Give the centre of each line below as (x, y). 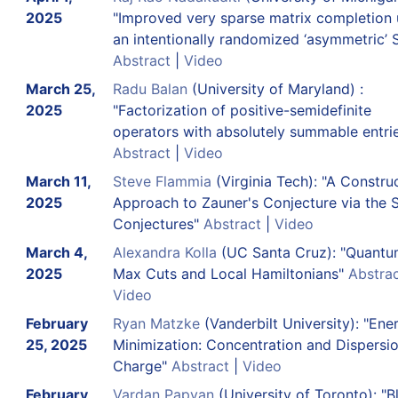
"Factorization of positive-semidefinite (242, 110)
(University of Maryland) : (275, 88)
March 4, (56, 252)
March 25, (60, 88)
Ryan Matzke (156, 323)
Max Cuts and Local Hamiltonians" (230, 273)
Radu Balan (150, 88)
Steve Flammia (162, 181)
